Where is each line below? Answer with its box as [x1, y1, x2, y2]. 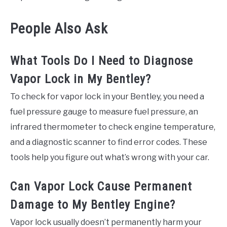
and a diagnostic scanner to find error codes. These [10, 137, 207, 147]
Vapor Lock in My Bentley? [10, 71, 151, 86]
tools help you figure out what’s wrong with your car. [10, 152, 209, 162]
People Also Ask [10, 20, 108, 37]
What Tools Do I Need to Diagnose [10, 53, 193, 68]
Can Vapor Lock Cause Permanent [10, 179, 192, 194]
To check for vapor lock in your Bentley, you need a [10, 91, 204, 101]
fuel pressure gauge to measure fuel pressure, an [10, 106, 198, 117]
